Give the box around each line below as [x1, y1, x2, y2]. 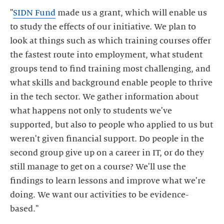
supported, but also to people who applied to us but [10, 120, 213, 129]
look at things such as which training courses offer [10, 36, 211, 45]
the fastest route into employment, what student [10, 50, 202, 59]
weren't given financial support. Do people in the [10, 134, 204, 143]
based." [10, 204, 38, 213]
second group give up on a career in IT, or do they [10, 148, 204, 157]
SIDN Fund [13, 8, 55, 17]
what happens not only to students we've [10, 106, 172, 115]
